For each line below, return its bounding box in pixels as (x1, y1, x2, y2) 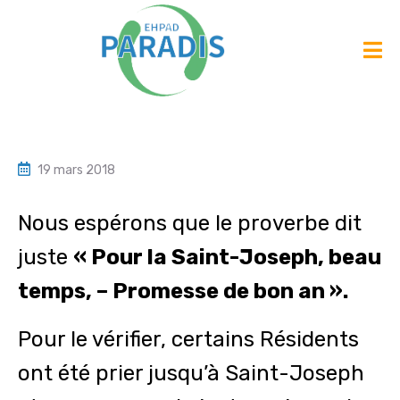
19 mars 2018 (37, 162, 115, 178)
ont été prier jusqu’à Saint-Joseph (18, 360, 364, 386)
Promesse (112, 278, 219, 304)
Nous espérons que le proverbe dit (18, 210, 362, 236)
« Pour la (73, 244, 171, 270)
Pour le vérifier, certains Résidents (18, 326, 359, 352)
